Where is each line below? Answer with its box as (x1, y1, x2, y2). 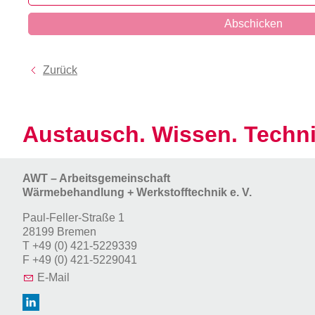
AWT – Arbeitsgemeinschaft (22, 172, 170, 185)
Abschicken (224, 18, 283, 30)
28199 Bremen (22, 226, 96, 238)
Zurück (43, 64, 77, 77)
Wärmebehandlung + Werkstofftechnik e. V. (22, 186, 252, 199)
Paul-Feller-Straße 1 (22, 212, 124, 224)
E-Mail (37, 271, 70, 284)
